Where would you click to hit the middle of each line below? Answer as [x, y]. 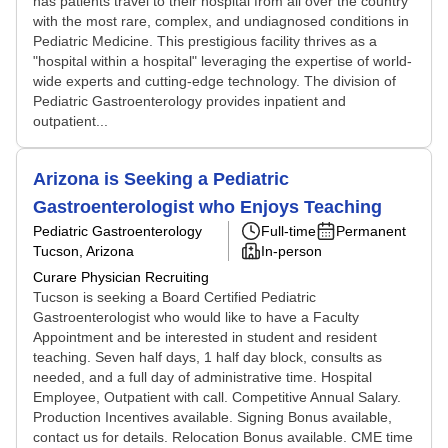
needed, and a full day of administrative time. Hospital [202, 377]
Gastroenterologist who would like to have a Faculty [196, 317]
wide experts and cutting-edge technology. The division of [214, 81]
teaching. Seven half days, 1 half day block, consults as [207, 357]
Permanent [371, 231]
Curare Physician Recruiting [121, 277]
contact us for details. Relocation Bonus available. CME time [223, 437]
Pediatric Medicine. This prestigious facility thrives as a [205, 41]
